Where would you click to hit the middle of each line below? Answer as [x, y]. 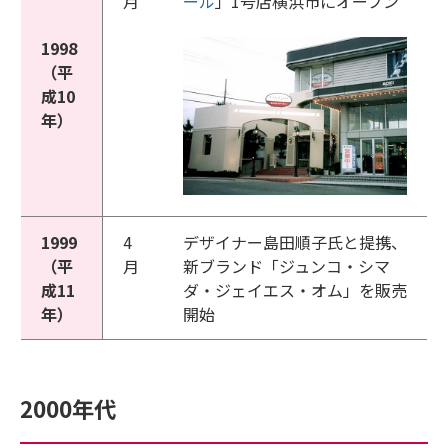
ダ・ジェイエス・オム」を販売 [295, 290]
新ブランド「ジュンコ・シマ [286, 266]
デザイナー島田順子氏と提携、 [295, 242]
